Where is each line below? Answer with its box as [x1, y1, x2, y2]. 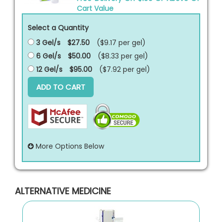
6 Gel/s [34, 51, 61, 61]
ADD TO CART [36, 81, 85, 92]
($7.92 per [99, 64, 136, 74]
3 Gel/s [34, 37, 60, 48]
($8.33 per [98, 51, 134, 61]
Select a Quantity [28, 22, 89, 33]
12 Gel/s [34, 64, 62, 74]
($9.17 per [97, 37, 132, 48]
